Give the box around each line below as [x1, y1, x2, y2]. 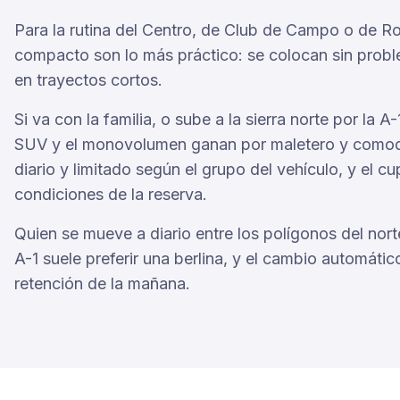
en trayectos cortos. [14, 71, 162, 89]
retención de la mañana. [14, 274, 190, 293]
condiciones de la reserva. [14, 185, 207, 204]
